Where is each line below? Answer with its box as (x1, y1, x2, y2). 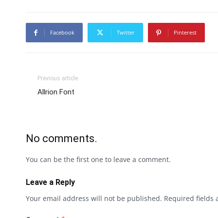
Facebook (50, 29, 74, 36)
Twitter (117, 29, 135, 36)
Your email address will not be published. (26, 194, 162, 203)
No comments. (26, 132, 97, 145)
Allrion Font (37, 88, 74, 97)
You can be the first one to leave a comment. (26, 155, 171, 164)
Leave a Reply (26, 178, 75, 187)
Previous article (37, 75, 78, 82)
